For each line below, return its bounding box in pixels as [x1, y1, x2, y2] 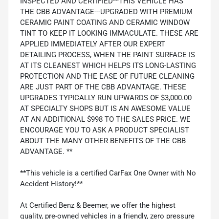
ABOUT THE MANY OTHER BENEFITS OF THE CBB [20, 136, 186, 146]
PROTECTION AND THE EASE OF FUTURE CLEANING [20, 72, 195, 81]
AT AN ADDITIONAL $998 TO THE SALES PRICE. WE [20, 115, 191, 124]
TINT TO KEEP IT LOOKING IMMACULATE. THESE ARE [20, 29, 198, 38]
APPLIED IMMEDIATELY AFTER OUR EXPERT [20, 40, 165, 49]
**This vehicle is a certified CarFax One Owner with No [20, 169, 196, 178]
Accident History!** [20, 179, 83, 189]
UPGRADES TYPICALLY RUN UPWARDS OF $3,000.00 [20, 93, 192, 103]
